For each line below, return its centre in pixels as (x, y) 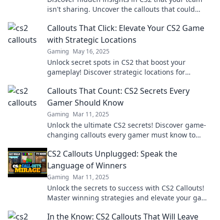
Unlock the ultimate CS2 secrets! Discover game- (127, 125)
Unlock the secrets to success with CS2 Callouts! (126, 188)
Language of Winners (87, 165)
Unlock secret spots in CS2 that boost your (116, 62)
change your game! (79, 19)
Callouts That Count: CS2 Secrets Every (118, 91)
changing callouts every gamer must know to (121, 135)
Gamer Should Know (85, 103)
